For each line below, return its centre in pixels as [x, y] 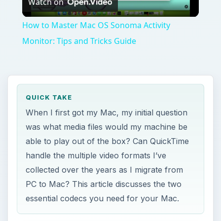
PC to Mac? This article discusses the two [104, 184]
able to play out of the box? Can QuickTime [108, 141]
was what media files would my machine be [107, 127]
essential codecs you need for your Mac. [103, 198]
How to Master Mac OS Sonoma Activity [96, 25]
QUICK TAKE [49, 98]
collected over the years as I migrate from [105, 170]
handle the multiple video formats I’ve [96, 155]
